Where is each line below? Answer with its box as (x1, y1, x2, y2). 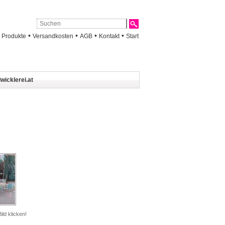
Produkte (2, 33, 26, 39)
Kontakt (99, 33, 120, 39)
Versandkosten (33, 33, 73, 39)
